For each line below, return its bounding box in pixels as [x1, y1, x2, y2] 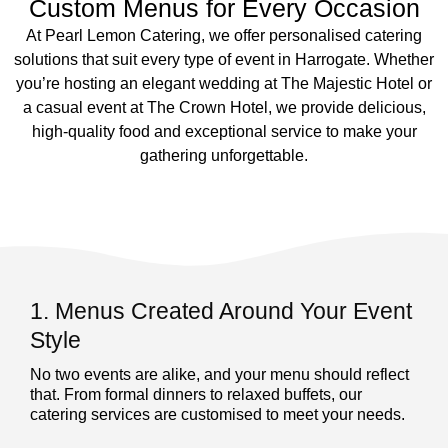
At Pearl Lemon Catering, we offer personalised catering [26, 27, 422, 45]
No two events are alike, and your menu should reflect [30, 366, 409, 384]
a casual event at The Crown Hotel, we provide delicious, [22, 99, 426, 117]
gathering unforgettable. [140, 147, 308, 165]
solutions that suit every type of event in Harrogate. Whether [14, 51, 434, 69]
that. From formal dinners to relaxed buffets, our [30, 386, 362, 404]
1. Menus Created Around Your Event [30, 298, 412, 325]
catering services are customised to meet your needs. [30, 406, 417, 424]
